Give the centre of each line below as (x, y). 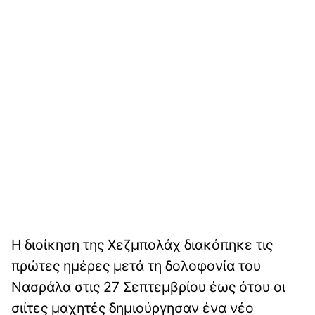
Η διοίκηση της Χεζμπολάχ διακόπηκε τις (142, 244)
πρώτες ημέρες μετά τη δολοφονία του (136, 265)
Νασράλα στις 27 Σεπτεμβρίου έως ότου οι (148, 287)
